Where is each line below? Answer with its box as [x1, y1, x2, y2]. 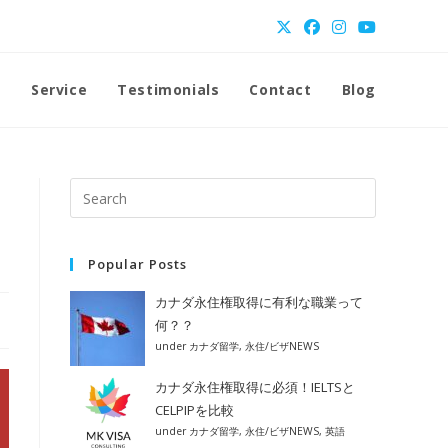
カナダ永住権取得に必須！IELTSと [155, 378, 355, 396]
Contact [249, 80, 312, 99]
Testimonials [117, 80, 220, 99]
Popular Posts [88, 255, 187, 273]
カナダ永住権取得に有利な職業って [155, 293, 363, 311]
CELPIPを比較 [155, 401, 234, 419]
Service [30, 80, 88, 99]
